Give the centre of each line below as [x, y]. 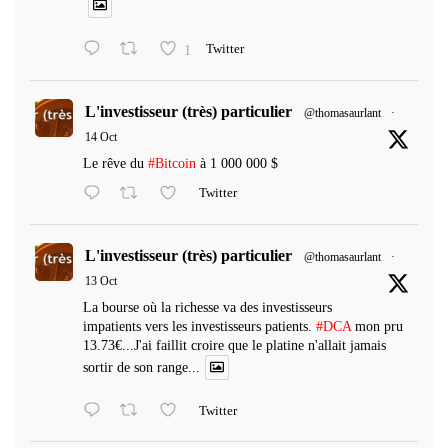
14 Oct [101, 136]
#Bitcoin [172, 163]
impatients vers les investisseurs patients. [199, 326]
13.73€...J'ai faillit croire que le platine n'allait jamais [234, 345]
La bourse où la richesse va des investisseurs [207, 307]
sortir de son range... [141, 367]
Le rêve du [115, 163]
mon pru [377, 326]
